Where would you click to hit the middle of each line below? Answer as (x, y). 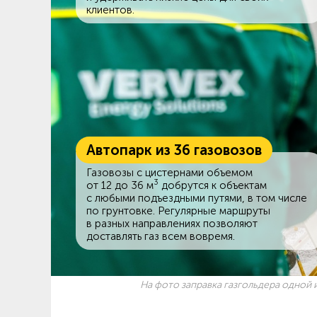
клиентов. (110, 10)
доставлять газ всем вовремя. (161, 236)
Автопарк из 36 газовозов (174, 150)
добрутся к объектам (213, 185)
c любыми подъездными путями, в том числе (197, 198)
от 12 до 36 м (120, 185)
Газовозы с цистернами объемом (169, 172)
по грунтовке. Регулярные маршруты (178, 211)
